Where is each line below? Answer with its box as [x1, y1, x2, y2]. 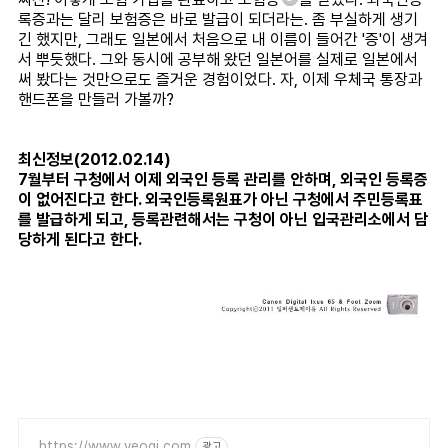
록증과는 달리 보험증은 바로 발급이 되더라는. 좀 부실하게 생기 [18, 10, 418, 30]
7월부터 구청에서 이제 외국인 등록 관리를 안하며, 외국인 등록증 [18, 170, 428, 190]
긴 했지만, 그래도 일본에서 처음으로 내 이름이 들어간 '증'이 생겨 [18, 30, 428, 50]
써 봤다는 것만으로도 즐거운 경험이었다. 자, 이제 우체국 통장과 [18, 70, 422, 90]
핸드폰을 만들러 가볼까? [18, 90, 174, 110]
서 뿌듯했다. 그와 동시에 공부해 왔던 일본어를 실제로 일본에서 [18, 50, 418, 70]
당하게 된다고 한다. [18, 230, 142, 250]
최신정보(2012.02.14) [18, 150, 171, 170]
